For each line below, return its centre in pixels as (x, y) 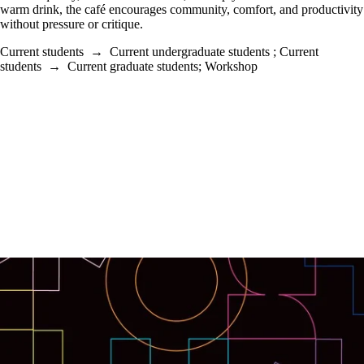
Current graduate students (133, 66)
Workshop (231, 66)
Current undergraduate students (190, 51)
